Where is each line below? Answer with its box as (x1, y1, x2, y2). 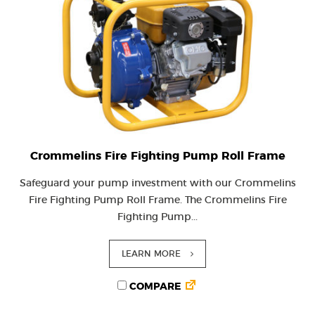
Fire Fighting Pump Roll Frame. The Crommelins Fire (28, 195, 287, 205)
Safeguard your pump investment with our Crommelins (19, 179, 296, 188)
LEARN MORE (122, 250, 181, 258)
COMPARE (127, 282, 181, 292)
